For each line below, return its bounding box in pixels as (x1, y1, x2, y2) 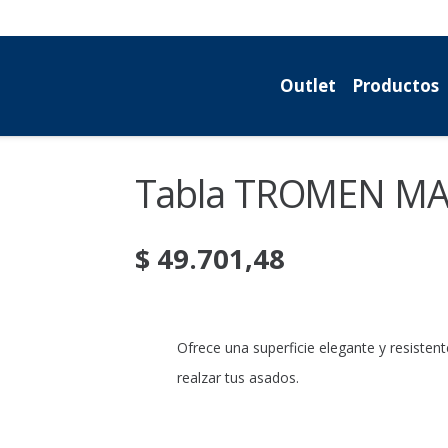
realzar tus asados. (177, 368, 300, 387)
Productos (351, 74, 439, 97)
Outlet (279, 74, 336, 97)
